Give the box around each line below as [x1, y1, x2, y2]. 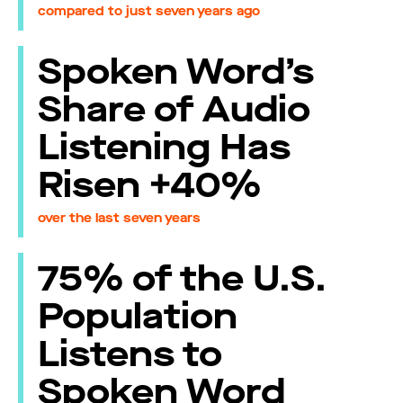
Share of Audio [38, 85, 311, 134]
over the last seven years [38, 209, 201, 227]
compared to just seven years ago [38, 2, 261, 20]
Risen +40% [38, 161, 263, 210]
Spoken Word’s [38, 48, 315, 96]
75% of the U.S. [38, 255, 327, 303]
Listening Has [38, 123, 291, 172]
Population [38, 292, 238, 341]
